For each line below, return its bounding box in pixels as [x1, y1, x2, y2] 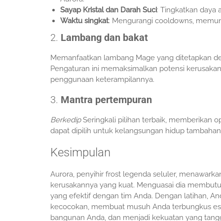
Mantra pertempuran [61, 93, 152, 106]
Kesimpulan [50, 145, 110, 159]
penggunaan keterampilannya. [50, 74, 154, 84]
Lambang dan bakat [61, 31, 148, 43]
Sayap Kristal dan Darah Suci [60, 5, 157, 15]
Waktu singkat [60, 16, 109, 26]
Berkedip [50, 115, 81, 124]
